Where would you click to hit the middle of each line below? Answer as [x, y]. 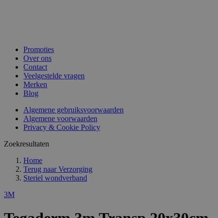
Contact [35, 67]
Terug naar [40, 169]
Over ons [37, 58]
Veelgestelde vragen [54, 76]
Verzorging [75, 169]
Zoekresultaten [27, 144]
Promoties [39, 50]
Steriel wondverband [55, 178]
